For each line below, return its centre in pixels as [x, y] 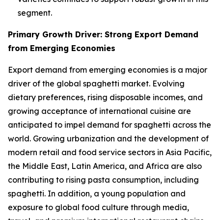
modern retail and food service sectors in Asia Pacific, [110, 152]
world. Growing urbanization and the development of [108, 139]
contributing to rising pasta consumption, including [103, 180]
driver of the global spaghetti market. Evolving [96, 84]
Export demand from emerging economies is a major [108, 70]
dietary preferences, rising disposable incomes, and [105, 97]
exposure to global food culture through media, [98, 207]
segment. [35, 13]
